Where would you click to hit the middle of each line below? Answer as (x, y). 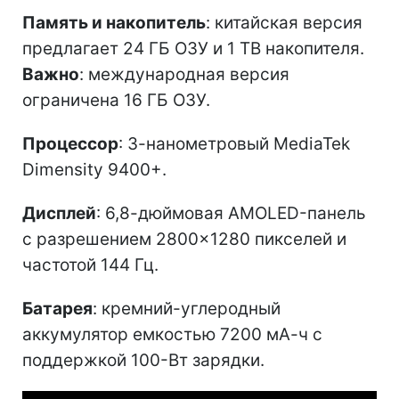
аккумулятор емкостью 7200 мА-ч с (172, 335)
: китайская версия (284, 23)
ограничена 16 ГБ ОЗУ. (116, 101)
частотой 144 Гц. (90, 265)
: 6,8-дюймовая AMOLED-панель (231, 214)
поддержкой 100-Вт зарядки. (143, 361)
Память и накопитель (114, 23)
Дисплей (59, 214)
